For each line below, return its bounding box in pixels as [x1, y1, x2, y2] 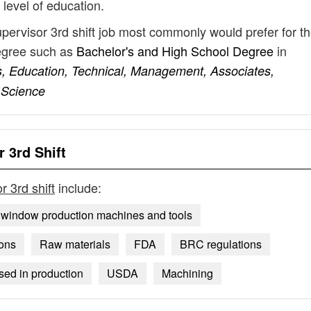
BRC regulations [180, 236, 262, 252]
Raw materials [40, 236, 110, 252]
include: [55, 178, 101, 196]
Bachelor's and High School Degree [76, 42, 277, 60]
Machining [162, 265, 213, 281]
